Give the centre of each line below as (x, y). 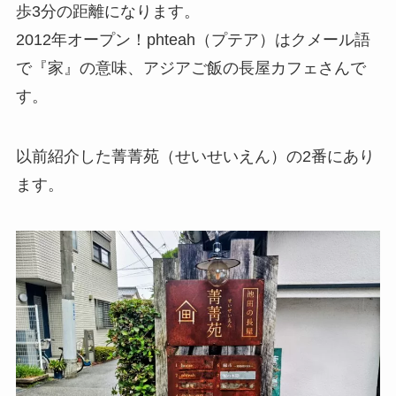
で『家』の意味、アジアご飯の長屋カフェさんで (190, 69)
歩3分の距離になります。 (107, 12)
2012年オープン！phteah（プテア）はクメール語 (193, 40)
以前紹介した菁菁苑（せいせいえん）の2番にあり (195, 156)
